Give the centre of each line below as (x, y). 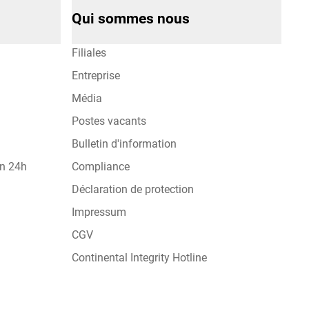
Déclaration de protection (132, 190)
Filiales (89, 53)
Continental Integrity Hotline (139, 258)
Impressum (99, 212)
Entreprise (96, 76)
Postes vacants (109, 121)
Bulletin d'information (124, 144)
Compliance (100, 167)
